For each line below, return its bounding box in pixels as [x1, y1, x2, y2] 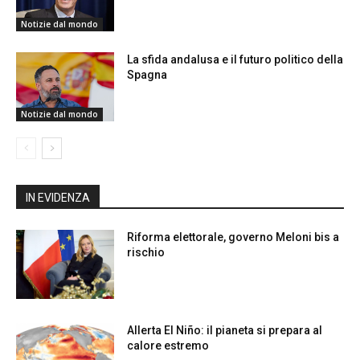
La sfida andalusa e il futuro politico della [127, 53, 344, 67]
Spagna [127, 68, 168, 82]
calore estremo [127, 338, 210, 352]
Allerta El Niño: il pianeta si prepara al [127, 323, 323, 337]
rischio [127, 245, 166, 259]
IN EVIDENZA [26, 190, 90, 204]
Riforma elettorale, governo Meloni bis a [127, 230, 340, 243]
